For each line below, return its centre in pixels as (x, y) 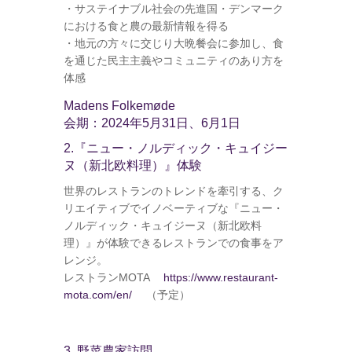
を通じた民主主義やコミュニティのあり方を (173, 60)
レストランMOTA (113, 277)
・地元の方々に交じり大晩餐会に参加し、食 (173, 43)
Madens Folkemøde (119, 105)
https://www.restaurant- (220, 277)
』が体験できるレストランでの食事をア (184, 242)
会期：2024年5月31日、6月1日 (152, 123)
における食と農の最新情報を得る (146, 26)
